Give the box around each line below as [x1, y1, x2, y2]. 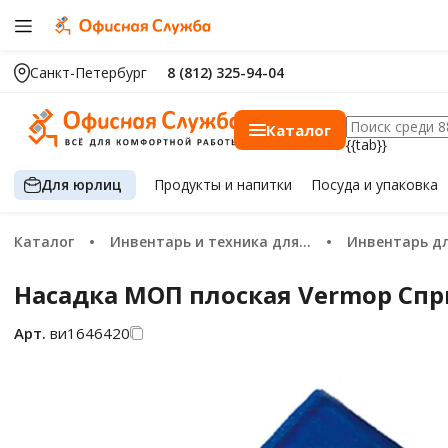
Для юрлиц [41, 174, 122, 194]
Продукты [154, 175, 226, 194]
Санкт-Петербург [30, 63, 147, 82]
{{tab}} [346, 135, 387, 154]
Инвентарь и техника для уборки [121, 232, 299, 251]
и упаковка [363, 175, 438, 194]
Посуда [310, 175, 364, 194]
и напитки [225, 175, 293, 194]
